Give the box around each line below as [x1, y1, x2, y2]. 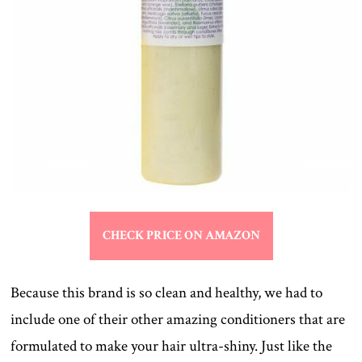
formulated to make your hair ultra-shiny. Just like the [11, 336, 333, 357]
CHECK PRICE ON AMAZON [102, 227, 260, 245]
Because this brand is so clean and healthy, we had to [11, 283, 323, 304]
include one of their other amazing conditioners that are [11, 309, 346, 330]
